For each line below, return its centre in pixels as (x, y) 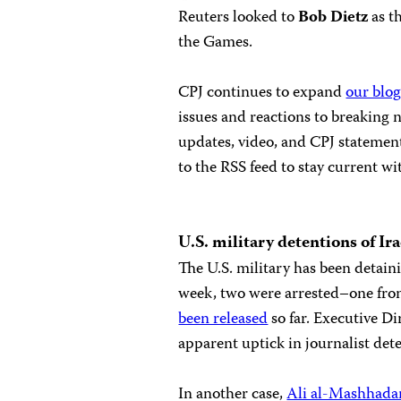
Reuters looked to (239, 18)
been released (223, 320)
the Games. (216, 43)
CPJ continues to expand (262, 93)
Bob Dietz (333, 18)
